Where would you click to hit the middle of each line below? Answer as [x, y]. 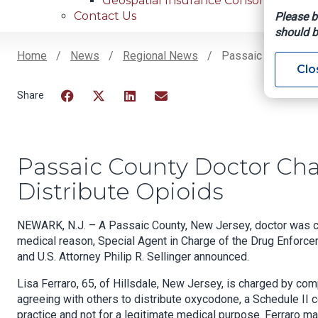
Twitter [110, 114]
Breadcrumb [81, 78]
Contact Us [105, 16]
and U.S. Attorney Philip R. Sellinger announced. [133, 257]
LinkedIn [146, 114]
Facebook [86, 114]
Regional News [160, 56]
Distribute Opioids [120, 192]
